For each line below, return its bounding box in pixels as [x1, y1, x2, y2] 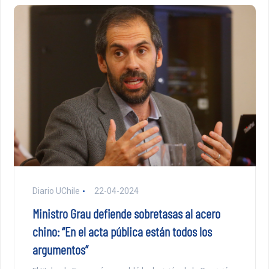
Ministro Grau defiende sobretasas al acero [32, 205, 220, 221]
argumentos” [32, 241, 88, 257]
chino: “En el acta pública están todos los [32, 223, 212, 239]
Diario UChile [32, 186, 80, 196]
